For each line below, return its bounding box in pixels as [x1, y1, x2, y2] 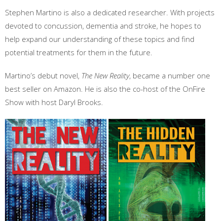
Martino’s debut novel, [5, 71, 81, 80]
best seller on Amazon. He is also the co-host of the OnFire [5, 84, 205, 94]
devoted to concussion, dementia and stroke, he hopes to [5, 21, 201, 31]
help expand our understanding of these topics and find [5, 34, 194, 44]
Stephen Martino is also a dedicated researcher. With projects [5, 7, 215, 17]
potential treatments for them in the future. [5, 47, 152, 57]
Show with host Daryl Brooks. [5, 97, 103, 107]
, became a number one [129, 71, 210, 80]
